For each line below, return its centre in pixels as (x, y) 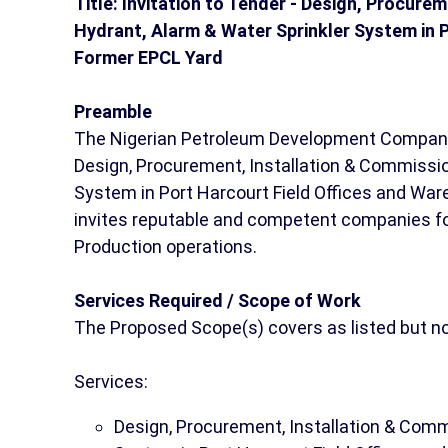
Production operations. (165, 246)
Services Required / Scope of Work (217, 300)
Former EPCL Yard (148, 57)
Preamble (113, 111)
